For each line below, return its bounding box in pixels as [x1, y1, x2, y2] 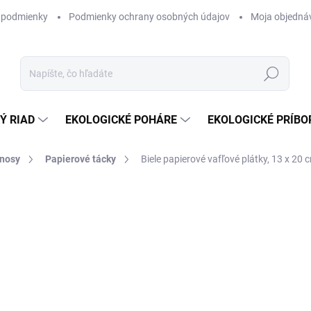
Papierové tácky [45, 153, 116, 165]
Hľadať [256, 68, 287, 80]
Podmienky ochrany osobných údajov [69, 11, 230, 22]
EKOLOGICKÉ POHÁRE [65, 113, 177, 126]
